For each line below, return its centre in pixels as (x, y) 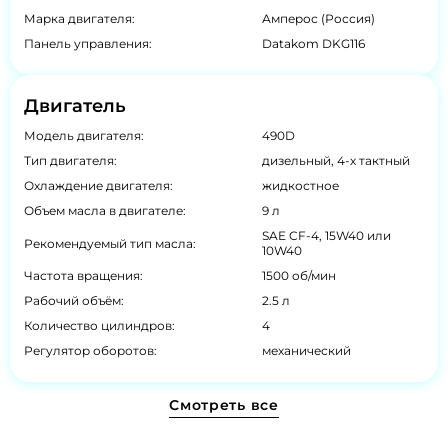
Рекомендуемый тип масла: (110, 243)
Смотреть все (224, 405)
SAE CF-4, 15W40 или (326, 236)
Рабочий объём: (74, 301)
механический (306, 351)
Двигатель (75, 106)
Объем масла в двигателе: (105, 211)
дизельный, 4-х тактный (335, 161)
